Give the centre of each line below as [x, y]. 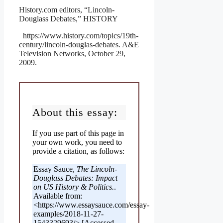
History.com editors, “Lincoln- [67, 9]
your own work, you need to [77, 142]
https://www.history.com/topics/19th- [79, 35]
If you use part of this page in [78, 133]
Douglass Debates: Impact [75, 178]
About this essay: [75, 112]
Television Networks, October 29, [72, 53]
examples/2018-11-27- [68, 214]
